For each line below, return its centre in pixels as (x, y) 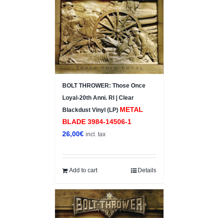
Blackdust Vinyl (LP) (91, 110)
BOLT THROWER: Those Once (104, 85)
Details (147, 170)
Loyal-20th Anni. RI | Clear (98, 98)
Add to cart (83, 170)
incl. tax (95, 134)
